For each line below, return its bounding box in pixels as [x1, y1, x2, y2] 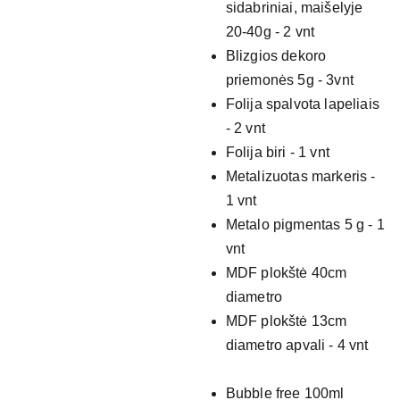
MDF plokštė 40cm [225, 265, 347, 280]
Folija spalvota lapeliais [225, 96, 379, 112]
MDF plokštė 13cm [225, 313, 347, 329]
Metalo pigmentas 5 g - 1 [225, 217, 385, 232]
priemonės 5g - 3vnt [225, 72, 354, 87]
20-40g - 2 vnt [225, 24, 315, 39]
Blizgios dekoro [225, 48, 327, 63]
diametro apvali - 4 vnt [225, 337, 369, 353]
